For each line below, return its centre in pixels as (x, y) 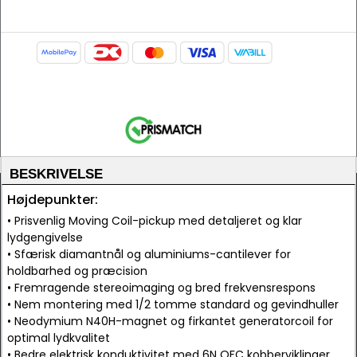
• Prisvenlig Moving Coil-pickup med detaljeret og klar (155, 221)
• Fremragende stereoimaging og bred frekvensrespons (161, 288)
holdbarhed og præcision (77, 271)
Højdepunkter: (53, 200)
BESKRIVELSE (56, 174)
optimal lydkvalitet (59, 338)
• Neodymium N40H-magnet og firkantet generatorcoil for (170, 321)
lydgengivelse (45, 237)
